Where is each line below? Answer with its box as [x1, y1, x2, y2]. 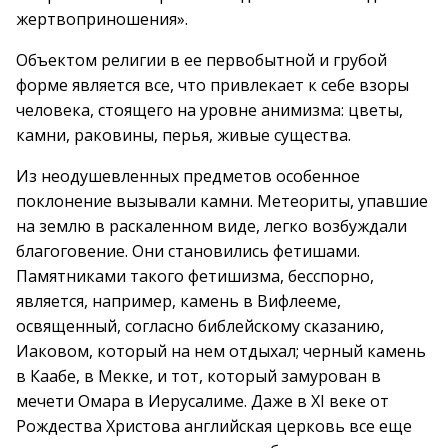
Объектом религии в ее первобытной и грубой [16, 49, 387, 71]
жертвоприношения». [16, 8, 188, 30]
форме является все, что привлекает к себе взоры [16, 74, 409, 96]
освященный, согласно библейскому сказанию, [16, 315, 384, 337]
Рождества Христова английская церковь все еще [16, 415, 412, 437]
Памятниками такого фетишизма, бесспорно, [16, 265, 374, 287]
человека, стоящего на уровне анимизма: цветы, [16, 99, 403, 121]
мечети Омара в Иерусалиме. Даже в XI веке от [16, 390, 389, 412]
